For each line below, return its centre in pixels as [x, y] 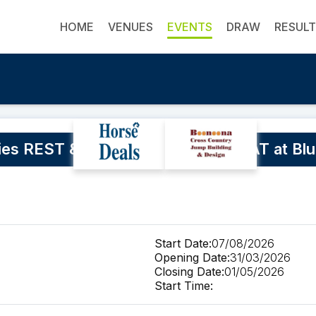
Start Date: [183, 244]
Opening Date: [192, 258]
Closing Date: [189, 272]
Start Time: [184, 286]
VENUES [131, 27]
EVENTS [190, 27]
